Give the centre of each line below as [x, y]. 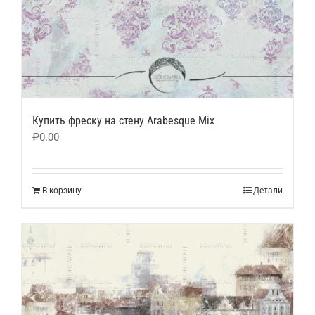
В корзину [62, 190]
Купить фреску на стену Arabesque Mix [123, 120]
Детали [268, 190]
